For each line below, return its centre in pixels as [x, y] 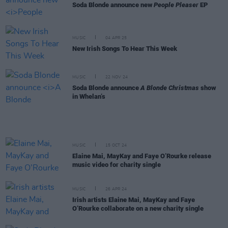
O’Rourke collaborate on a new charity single [138, 208]
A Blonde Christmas [170, 88]
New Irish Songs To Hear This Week [125, 48]
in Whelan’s [89, 96]
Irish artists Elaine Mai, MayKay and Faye [134, 200]
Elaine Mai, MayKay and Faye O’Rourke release [142, 156]
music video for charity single [117, 165]
